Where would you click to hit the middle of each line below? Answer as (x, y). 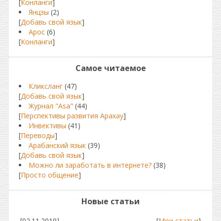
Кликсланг (46, 86)
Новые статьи (110, 201)
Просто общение (50, 175)
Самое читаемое (110, 68)
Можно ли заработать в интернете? (90, 165)
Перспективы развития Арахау (72, 116)
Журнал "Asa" (51, 106)
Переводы (38, 135)
